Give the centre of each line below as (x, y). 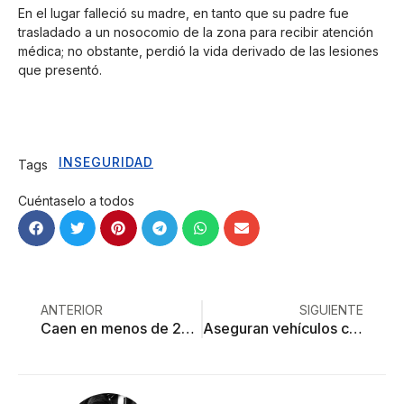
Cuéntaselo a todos (76, 200)
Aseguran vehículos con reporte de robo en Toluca (356, 329)
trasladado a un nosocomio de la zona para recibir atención (196, 32)
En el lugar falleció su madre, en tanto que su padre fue (184, 14)
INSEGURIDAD (106, 161)
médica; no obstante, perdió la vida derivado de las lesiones (198, 51)
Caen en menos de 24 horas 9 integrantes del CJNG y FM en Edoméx (188, 329)
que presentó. (60, 70)
